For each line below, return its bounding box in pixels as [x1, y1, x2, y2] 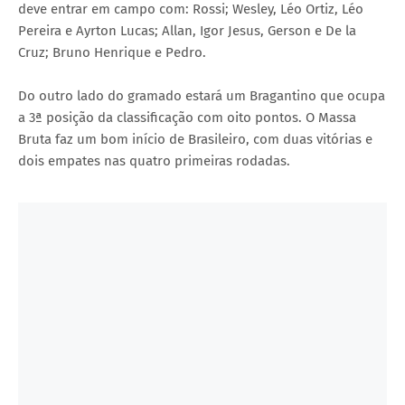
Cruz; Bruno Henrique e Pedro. [18, 43, 206, 61]
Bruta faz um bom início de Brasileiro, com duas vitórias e [18, 130, 372, 147]
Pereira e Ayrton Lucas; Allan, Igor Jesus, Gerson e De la [18, 22, 356, 39]
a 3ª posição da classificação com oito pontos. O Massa [18, 108, 356, 126]
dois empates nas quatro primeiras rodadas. [18, 152, 290, 169]
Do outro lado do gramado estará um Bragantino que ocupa [18, 87, 385, 104]
